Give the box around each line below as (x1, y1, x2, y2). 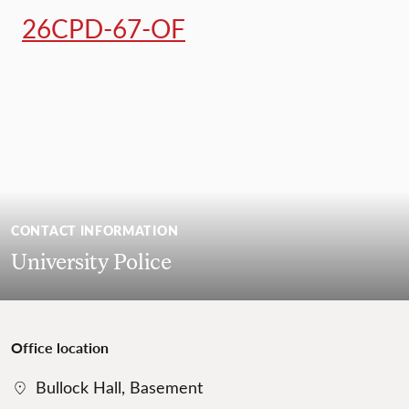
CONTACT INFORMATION (11, 221, 179, 240)
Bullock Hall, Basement (36, 376, 203, 399)
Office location (11, 337, 109, 359)
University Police (11, 247, 172, 275)
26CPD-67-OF (22, 11, 185, 47)
